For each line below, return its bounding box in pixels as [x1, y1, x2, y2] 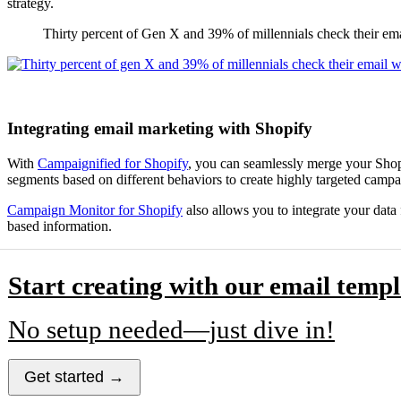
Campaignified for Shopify [38, 156, 188, 172]
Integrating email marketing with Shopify [7, 119, 312, 139]
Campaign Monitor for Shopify [7, 202, 183, 218]
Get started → [24, 368, 124, 387]
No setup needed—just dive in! [8, 315, 335, 345]
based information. [7, 218, 112, 235]
